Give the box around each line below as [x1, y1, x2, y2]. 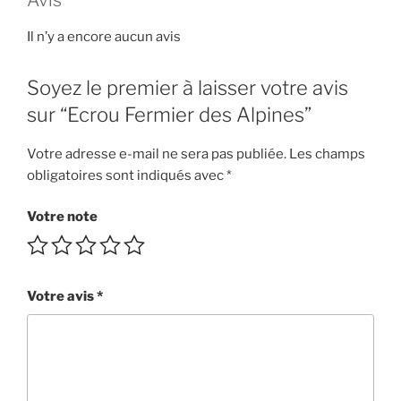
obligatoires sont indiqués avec [27, 166, 226, 183]
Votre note [27, 209, 98, 225]
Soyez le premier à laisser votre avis [27, 76, 348, 99]
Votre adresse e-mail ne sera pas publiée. [27, 145, 286, 162]
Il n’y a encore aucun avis [27, 29, 181, 45]
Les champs [289, 145, 365, 162]
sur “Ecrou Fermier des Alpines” [27, 103, 311, 126]
